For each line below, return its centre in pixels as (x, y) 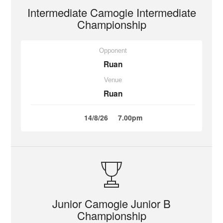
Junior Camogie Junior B (111, 203)
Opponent (113, 51)
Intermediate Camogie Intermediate (111, 12)
